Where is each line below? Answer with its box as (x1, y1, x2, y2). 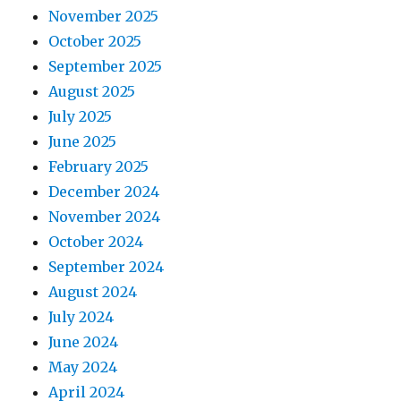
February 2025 (48, 158, 149, 176)
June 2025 (48, 132, 117, 151)
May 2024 (48, 358, 118, 377)
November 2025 (48, 7, 159, 26)
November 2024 (48, 208, 161, 226)
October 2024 (48, 233, 144, 252)
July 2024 (48, 308, 115, 327)
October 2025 (48, 32, 142, 51)
